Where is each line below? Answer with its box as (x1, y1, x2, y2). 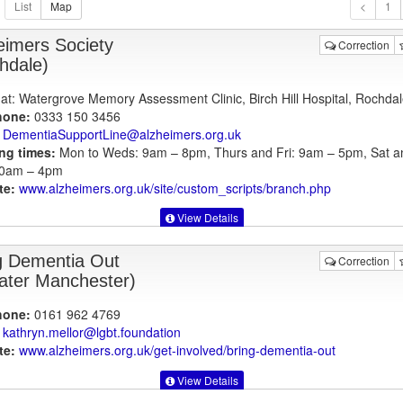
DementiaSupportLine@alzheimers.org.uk (2, 125, 241, 143)
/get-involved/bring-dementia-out (149, 341, 336, 360)
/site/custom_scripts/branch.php (149, 179, 331, 197)
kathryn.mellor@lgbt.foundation (2, 323, 181, 342)
